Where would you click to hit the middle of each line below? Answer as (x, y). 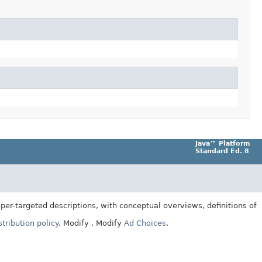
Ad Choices (145, 223)
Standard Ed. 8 (222, 151)
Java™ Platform (223, 143)
